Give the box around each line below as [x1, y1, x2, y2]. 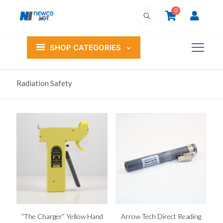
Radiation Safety [16, 79, 72, 88]
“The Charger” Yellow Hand [21, 212, 103, 221]
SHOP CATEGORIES [49, 42, 121, 52]
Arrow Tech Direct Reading [120, 212, 201, 221]
